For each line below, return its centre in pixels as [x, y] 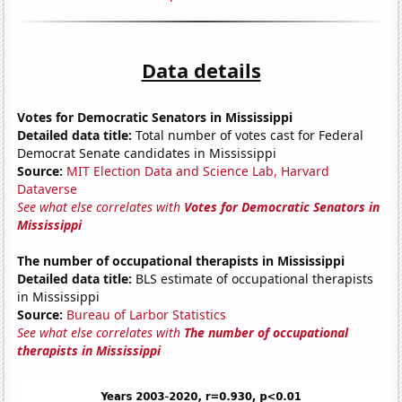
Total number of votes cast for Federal [248, 135]
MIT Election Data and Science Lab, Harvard [198, 170]
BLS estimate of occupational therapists [253, 278]
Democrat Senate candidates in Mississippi [147, 153]
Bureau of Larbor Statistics [147, 314]
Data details [201, 70]
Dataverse [48, 188]
